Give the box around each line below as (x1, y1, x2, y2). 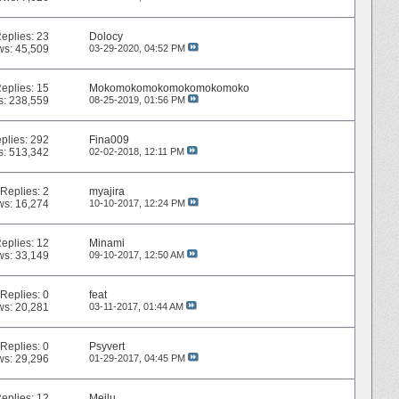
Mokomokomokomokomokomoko (88, 82, 249, 95)
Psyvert (88, 340, 125, 354)
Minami (88, 237, 125, 250)
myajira (88, 185, 125, 199)
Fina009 (88, 134, 129, 147)
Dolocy (88, 30, 123, 44)
